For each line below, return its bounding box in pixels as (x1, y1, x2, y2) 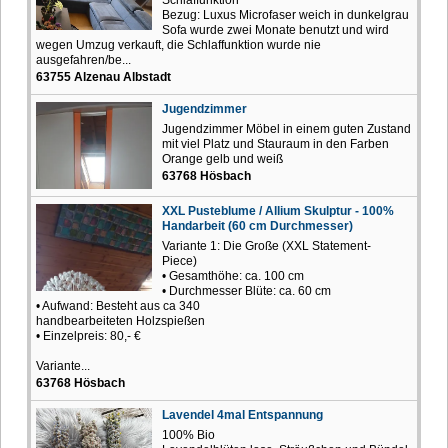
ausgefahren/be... (36, 52, 131, 67)
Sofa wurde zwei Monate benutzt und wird (162, 22, 389, 37)
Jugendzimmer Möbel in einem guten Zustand (162, 121, 411, 136)
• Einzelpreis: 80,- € (36, 328, 141, 343)
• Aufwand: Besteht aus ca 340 (36, 298, 200, 313)
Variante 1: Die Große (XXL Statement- (162, 238, 371, 253)
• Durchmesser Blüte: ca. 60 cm (162, 283, 331, 298)
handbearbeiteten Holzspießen (36, 313, 205, 328)
